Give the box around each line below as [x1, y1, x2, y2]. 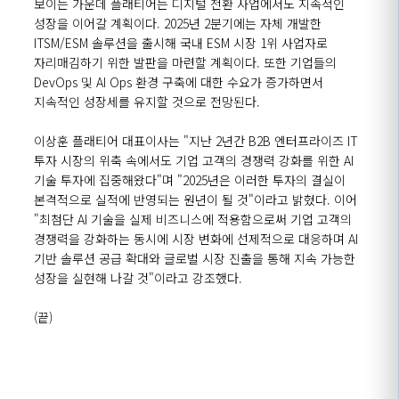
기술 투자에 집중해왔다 [34, 171, 157, 189]
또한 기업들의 [264, 53, 337, 71]
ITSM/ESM [34, 34, 92, 52]
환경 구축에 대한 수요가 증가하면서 [135, 73, 323, 91]
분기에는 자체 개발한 [210, 14, 322, 32]
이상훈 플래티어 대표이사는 [34, 132, 180, 150]
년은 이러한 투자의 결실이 [208, 171, 346, 189]
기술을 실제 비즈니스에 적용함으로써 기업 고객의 [91, 210, 352, 228]
